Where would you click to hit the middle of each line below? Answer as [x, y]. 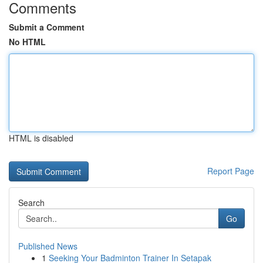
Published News [48, 246]
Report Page [231, 171]
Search [31, 203]
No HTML [27, 42]
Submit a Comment [47, 27]
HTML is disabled [41, 138]
